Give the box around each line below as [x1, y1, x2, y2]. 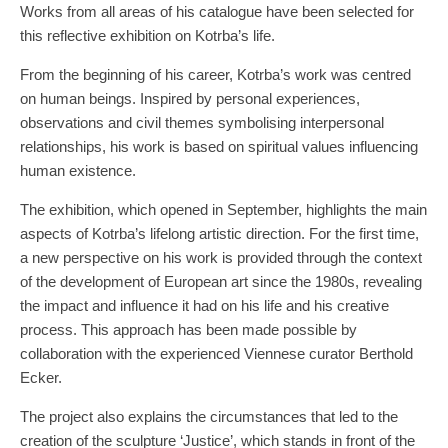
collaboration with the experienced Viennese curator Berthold [20, 344, 413, 362]
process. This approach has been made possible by [20, 320, 357, 338]
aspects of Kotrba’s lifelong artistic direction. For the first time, [20, 224, 419, 242]
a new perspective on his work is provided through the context [20, 248, 422, 266]
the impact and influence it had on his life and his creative [20, 296, 389, 314]
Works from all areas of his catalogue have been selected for [20, 2, 414, 20]
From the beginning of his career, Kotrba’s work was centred [20, 65, 411, 83]
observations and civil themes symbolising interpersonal [20, 113, 384, 131]
